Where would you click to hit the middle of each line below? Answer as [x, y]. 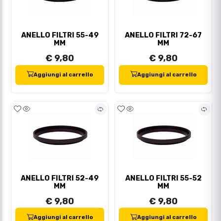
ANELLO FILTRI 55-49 [60, 36]
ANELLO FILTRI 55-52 [163, 178]
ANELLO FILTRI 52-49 [60, 178]
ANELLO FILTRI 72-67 [163, 36]
